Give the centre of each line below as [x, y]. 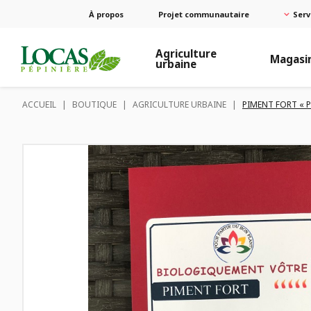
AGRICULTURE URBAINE [179, 104]
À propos [106, 14]
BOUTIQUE [94, 104]
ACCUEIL [39, 104]
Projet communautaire [204, 14]
